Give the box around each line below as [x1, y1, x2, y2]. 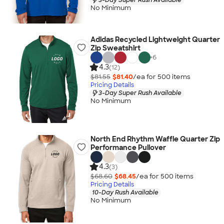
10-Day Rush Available [91, 188, 158, 196]
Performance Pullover [90, 143, 166, 152]
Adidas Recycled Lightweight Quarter [90, 35, 220, 44]
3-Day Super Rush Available [98, 88, 181, 97]
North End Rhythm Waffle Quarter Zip [90, 134, 220, 143]
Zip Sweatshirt [90, 43, 140, 52]
